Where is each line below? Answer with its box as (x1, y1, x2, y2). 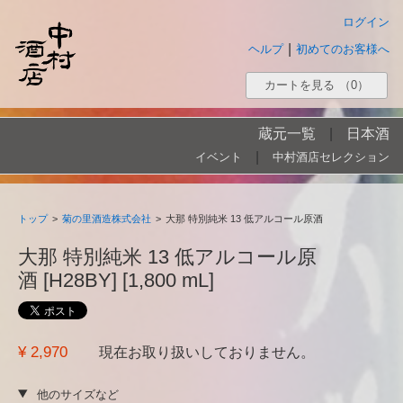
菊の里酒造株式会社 (62, 213, 151, 224)
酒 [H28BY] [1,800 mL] (18, 269, 214, 291)
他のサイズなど (36, 388, 119, 401)
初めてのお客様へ (296, 42, 390, 56)
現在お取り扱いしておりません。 (99, 345, 315, 360)
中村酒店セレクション (273, 150, 390, 164)
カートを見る (264, 78, 335, 93)
